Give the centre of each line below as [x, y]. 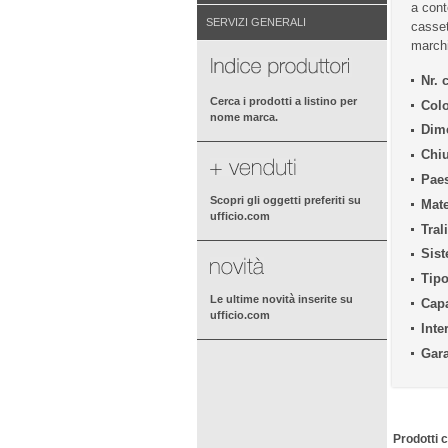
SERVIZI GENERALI [255, 21]
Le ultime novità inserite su [281, 299]
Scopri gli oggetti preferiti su [285, 200]
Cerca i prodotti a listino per [283, 101]
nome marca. [244, 117]
